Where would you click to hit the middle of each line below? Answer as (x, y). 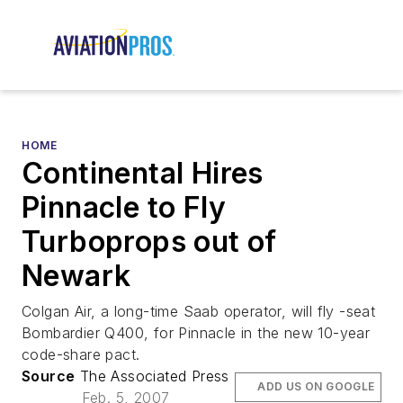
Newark (76, 276)
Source (49, 376)
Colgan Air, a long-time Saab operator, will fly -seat (199, 312)
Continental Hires (143, 174)
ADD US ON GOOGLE (316, 387)
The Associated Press (152, 376)
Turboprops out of (149, 242)
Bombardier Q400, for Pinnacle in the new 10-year (196, 333)
